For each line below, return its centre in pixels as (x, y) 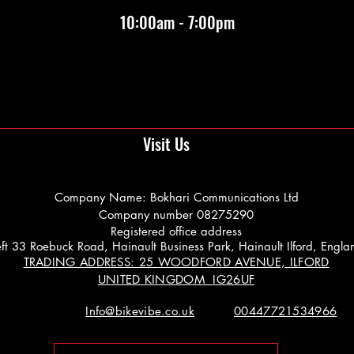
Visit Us (166, 144)
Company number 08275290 (176, 215)
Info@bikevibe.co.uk (140, 311)
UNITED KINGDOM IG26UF (176, 279)
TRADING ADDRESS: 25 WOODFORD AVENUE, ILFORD (176, 262)
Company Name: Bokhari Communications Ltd (176, 197)
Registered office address (176, 231)
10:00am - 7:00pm (178, 22)
